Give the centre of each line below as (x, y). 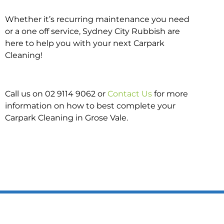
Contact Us (130, 93)
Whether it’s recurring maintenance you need (97, 19)
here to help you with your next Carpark (85, 43)
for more (170, 93)
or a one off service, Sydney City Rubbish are (92, 31)
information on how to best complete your (90, 105)
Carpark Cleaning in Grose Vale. (66, 117)
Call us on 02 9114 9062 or (56, 93)
